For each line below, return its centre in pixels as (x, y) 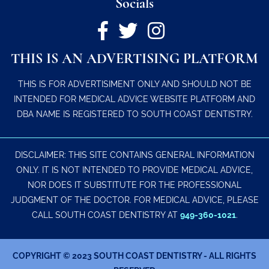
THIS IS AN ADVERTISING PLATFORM (134, 59)
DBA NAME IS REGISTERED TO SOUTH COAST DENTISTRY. (134, 113)
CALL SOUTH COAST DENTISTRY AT (106, 215)
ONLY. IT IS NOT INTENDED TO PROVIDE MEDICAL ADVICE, (134, 170)
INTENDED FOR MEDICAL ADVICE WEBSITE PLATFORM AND (134, 98)
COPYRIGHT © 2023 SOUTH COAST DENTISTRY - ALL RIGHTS (134, 255)
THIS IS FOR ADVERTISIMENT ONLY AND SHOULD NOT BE (134, 83)
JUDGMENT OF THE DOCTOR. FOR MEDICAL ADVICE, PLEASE (134, 200)
